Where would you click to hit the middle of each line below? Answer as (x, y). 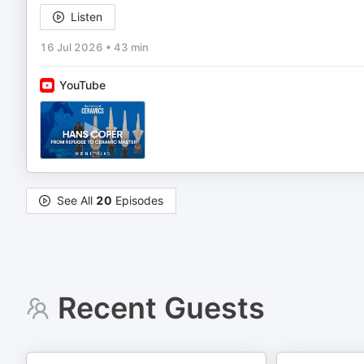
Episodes (138, 200)
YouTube (82, 85)
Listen (87, 17)
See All (76, 200)
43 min (131, 47)
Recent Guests (161, 308)
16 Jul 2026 (71, 47)
